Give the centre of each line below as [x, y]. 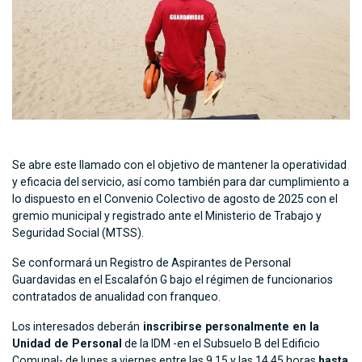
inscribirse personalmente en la [229, 327]
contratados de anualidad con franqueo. [116, 297]
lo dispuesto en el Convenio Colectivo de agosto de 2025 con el [175, 199]
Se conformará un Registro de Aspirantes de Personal [152, 263]
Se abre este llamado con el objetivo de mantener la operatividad [179, 165]
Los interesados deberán [76, 327]
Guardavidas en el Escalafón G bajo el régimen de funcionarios [173, 280]
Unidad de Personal [67, 344]
